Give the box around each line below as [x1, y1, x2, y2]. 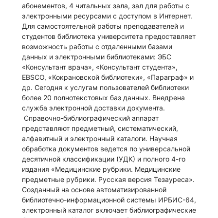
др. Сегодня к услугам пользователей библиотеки [22, 83, 189, 92]
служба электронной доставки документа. [22, 104, 167, 112]
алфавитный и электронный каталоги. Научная [22, 134, 178, 143]
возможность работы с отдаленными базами [22, 42, 172, 51]
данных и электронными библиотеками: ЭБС [22, 53, 171, 61]
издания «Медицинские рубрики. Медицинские [22, 165, 181, 174]
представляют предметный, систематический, [22, 124, 178, 133]
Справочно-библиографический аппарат [22, 114, 159, 123]
